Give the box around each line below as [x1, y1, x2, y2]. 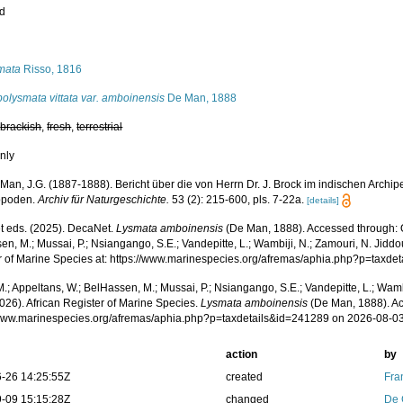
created [225, 371, 263, 384]
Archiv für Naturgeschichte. [38, 193, 170, 206]
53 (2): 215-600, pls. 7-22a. [169, 193, 305, 206]
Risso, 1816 [21, 63, 83, 76]
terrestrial [76, 121, 123, 133]
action [225, 348, 257, 362]
